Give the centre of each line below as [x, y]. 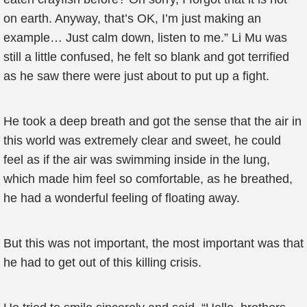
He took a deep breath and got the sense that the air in [152, 121]
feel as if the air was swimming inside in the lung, [137, 160]
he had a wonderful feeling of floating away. [122, 198]
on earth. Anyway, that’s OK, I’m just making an [132, 19]
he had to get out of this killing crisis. [102, 262]
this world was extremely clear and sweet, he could [142, 140]
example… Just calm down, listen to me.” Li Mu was [145, 38]
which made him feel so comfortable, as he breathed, [148, 179]
